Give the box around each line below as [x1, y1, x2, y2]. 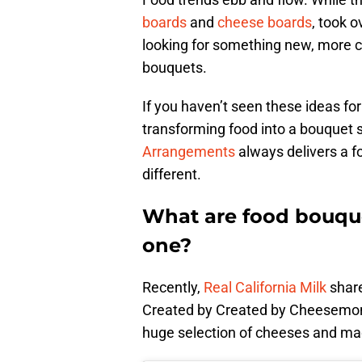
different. [142, 166, 201, 183]
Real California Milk [204, 279, 326, 297]
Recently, [142, 279, 204, 297]
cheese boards [217, 14, 312, 32]
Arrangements [142, 143, 235, 161]
